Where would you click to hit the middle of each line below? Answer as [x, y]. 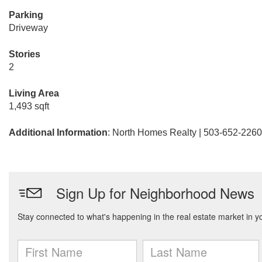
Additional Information [58, 132]
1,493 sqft [29, 106]
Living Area [34, 93]
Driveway [28, 28]
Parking [26, 15]
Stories [25, 54]
